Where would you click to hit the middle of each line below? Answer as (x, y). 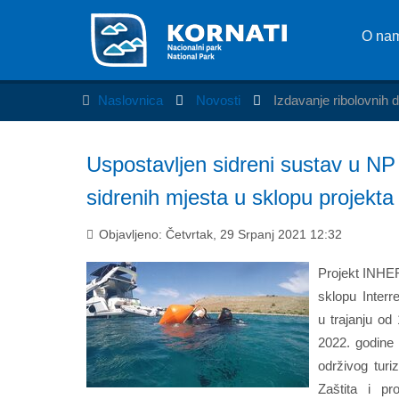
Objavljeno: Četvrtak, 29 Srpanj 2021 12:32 (219, 234)
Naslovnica (130, 100)
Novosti (220, 100)
